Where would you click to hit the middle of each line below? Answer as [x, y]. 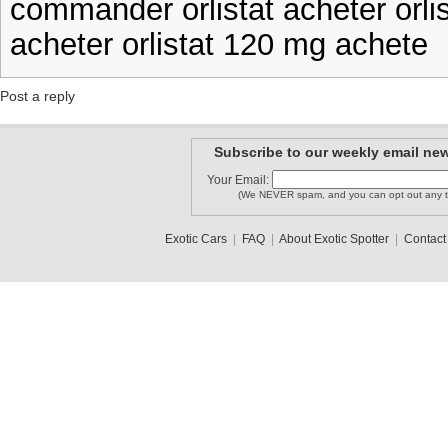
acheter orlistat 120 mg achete [219, 44]
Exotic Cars [195, 239]
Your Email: [239, 180]
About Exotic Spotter [333, 239]
